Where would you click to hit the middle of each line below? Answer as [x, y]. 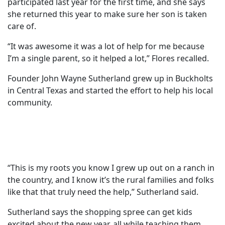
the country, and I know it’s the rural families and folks [111, 180]
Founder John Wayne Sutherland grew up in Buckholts [110, 79]
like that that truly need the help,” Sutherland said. [103, 192]
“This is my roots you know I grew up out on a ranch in [111, 168]
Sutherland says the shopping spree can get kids [100, 212]
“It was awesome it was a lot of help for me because [106, 46]
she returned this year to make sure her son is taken [107, 14]
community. [30, 103]
